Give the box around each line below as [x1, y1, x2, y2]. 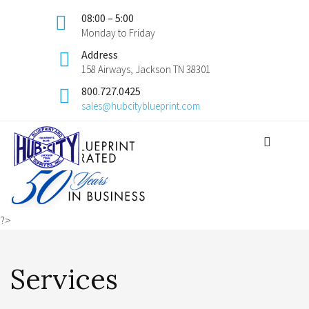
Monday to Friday [81, 26, 155, 39]
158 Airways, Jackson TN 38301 [81, 63, 210, 76]
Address [81, 48, 118, 61]
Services [10, 261, 118, 297]
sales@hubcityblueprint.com [81, 99, 200, 112]
